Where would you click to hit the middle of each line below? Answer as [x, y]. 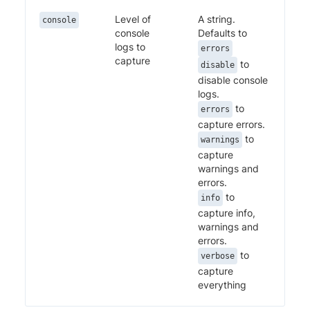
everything [222, 284]
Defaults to [222, 33]
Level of [133, 19]
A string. [217, 19]
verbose [218, 256]
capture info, [227, 212]
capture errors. [231, 124]
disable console [233, 80]
